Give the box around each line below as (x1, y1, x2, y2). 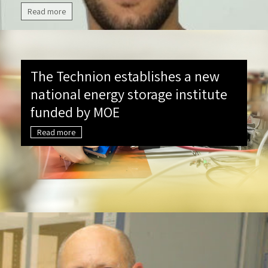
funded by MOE (31, 102, 120, 121)
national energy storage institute (31, 84, 227, 103)
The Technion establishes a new (31, 66, 220, 86)
